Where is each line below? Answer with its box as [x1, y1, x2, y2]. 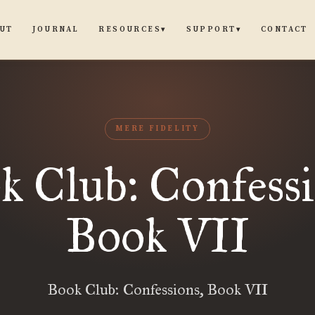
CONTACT [260, 24, 308, 34]
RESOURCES [98, 25, 162, 34]
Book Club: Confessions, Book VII [47, 280, 268, 299]
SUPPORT [186, 25, 236, 34]
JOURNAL [32, 24, 79, 34]
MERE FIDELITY [115, 124, 200, 134]
